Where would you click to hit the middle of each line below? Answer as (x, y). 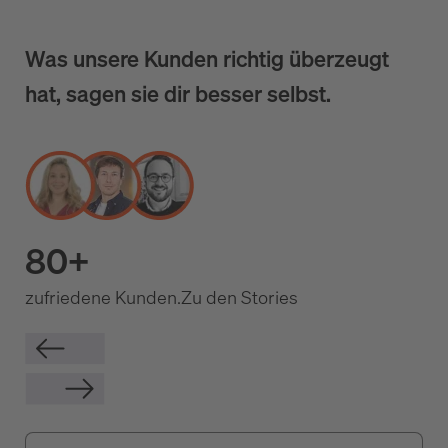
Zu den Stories (239, 297)
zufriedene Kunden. (103, 297)
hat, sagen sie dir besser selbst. (178, 94)
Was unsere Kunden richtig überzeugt (207, 59)
